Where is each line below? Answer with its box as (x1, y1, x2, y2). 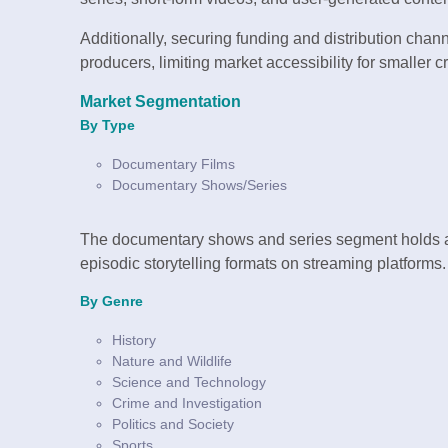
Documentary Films (112, 156, 235, 173)
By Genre (80, 294, 143, 310)
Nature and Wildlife (112, 353, 232, 370)
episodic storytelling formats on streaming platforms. (80, 255, 446, 273)
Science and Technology (112, 374, 266, 391)
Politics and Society (112, 416, 234, 433)
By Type (80, 118, 135, 134)
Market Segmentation (80, 93, 241, 111)
